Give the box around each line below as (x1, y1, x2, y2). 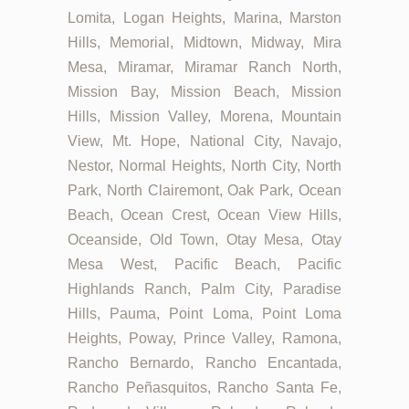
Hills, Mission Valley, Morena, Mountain (68, 109, 341, 125)
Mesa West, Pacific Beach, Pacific (68, 257, 341, 273)
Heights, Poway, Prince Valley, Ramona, (68, 330, 341, 347)
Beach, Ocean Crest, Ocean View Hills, (68, 207, 341, 224)
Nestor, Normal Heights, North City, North (68, 158, 341, 174)
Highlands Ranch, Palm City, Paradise (68, 281, 341, 298)
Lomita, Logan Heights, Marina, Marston (68, 10, 341, 26)
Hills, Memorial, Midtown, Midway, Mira (68, 35, 341, 51)
